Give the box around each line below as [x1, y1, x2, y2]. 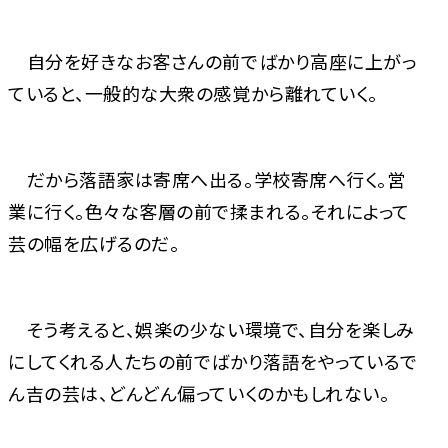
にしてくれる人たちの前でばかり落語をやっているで [8, 348, 418, 375]
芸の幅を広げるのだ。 [8, 230, 180, 257]
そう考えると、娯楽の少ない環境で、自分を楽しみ [8, 316, 415, 343]
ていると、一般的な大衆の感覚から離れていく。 [8, 80, 378, 107]
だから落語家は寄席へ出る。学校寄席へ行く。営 [8, 166, 406, 193]
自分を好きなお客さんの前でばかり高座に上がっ [8, 48, 417, 75]
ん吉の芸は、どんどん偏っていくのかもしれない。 [8, 380, 390, 407]
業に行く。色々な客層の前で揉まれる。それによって [8, 198, 410, 225]
